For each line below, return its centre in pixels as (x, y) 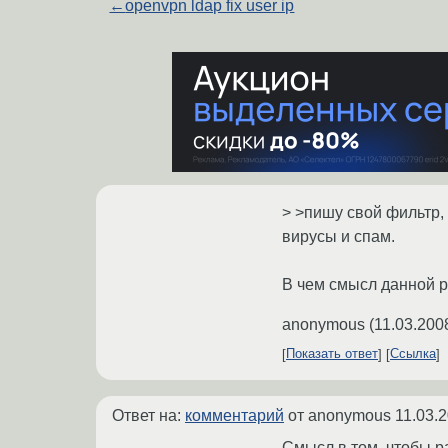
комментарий (234, 415)
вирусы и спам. (338, 236)
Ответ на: (148, 415)
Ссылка (413, 354)
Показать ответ (332, 354)
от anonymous (339, 415)
